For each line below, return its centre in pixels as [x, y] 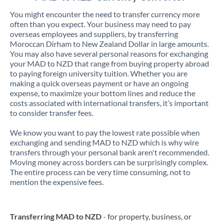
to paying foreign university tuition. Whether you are [99, 73]
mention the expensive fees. [57, 182]
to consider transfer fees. [52, 113]
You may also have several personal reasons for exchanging [109, 54]
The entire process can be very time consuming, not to [100, 172]
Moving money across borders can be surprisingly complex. [109, 162]
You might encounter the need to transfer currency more [105, 14]
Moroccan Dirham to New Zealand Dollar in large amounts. [109, 44]
